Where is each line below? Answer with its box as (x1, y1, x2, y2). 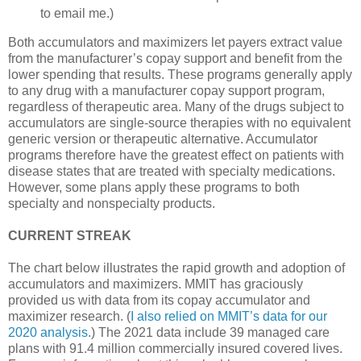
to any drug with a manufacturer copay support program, (8, 83, 325, 98)
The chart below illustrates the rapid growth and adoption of (8, 260, 345, 275)
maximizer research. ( (8, 309, 131, 323)
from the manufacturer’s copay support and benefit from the (8, 51, 342, 65)
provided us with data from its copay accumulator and (8, 293, 310, 307)
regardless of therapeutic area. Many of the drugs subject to (8, 99, 344, 114)
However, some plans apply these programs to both (8, 180, 300, 194)
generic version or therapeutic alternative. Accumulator (8, 131, 317, 146)
